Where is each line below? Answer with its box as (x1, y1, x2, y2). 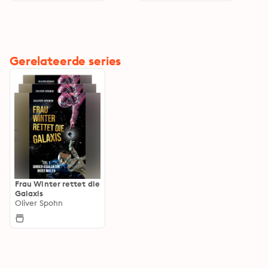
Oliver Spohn (15, 197, 63, 208)
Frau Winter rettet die (15, 178, 100, 188)
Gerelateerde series (10, 53, 121, 68)
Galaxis (15, 188, 44, 198)
